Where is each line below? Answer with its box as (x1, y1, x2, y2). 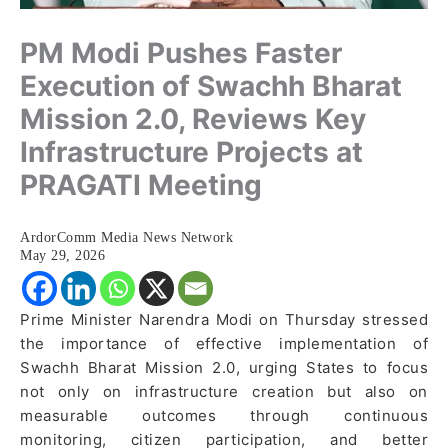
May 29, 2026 (20, 247, 105, 263)
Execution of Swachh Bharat (20, 68, 402, 103)
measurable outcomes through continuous (20, 405, 428, 425)
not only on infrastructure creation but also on (20, 381, 428, 401)
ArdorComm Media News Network (20, 229, 233, 245)
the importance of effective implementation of (20, 333, 428, 353)
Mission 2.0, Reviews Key (20, 101, 366, 136)
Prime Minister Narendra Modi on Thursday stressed (20, 309, 428, 329)
